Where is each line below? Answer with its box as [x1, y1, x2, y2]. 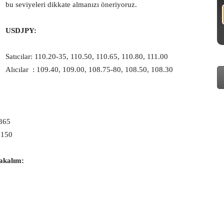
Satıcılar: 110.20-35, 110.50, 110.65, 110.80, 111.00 [5, 52, 168, 60]
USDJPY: [5, 26, 36, 34]
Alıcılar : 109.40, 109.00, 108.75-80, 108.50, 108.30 [5, 65, 173, 73]
